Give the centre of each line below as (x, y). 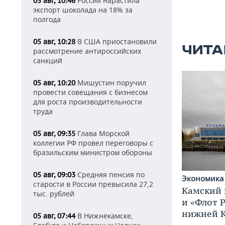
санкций (48, 61)
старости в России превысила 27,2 (93, 184)
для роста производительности (88, 102)
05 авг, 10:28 (54, 42)
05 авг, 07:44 (54, 216)
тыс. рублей (54, 194)
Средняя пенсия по (110, 175)
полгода (47, 19)
